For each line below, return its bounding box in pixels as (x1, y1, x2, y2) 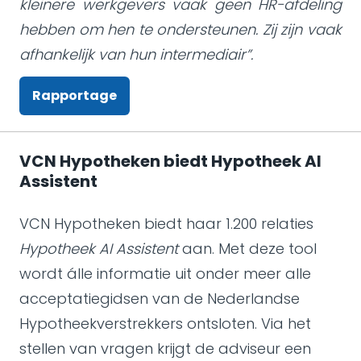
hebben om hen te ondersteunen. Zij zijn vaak (19, 19, 342, 39)
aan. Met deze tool (178, 239, 317, 259)
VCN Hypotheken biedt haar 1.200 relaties (19, 214, 313, 234)
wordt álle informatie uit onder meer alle (19, 263, 311, 284)
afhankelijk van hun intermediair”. (19, 44, 253, 64)
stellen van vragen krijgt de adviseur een (19, 338, 311, 359)
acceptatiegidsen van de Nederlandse (19, 288, 300, 309)
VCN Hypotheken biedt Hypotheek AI (19, 150, 322, 172)
